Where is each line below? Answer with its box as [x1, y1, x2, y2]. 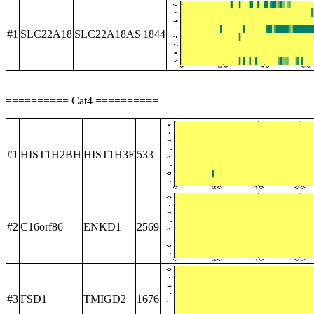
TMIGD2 [83, 293, 126, 305]
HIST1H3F [83, 149, 135, 161]
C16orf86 [20, 221, 63, 233]
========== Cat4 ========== [6, 95, 158, 107]
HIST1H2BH [20, 149, 81, 161]
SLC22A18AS [74, 28, 141, 40]
